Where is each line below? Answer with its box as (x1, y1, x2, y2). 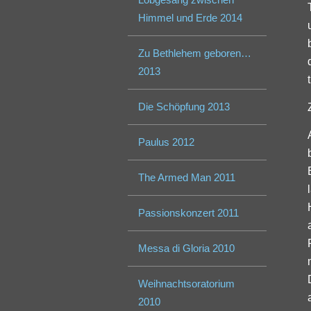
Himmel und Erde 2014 (138, 12, 243, 24)
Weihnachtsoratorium (138, 278, 235, 290)
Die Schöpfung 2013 (138, 101, 230, 113)
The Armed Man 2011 (138, 171, 236, 184)
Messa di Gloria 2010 (138, 242, 235, 255)
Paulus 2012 (138, 136, 195, 149)
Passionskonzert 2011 (138, 207, 239, 219)
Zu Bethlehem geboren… (138, 47, 252, 60)
